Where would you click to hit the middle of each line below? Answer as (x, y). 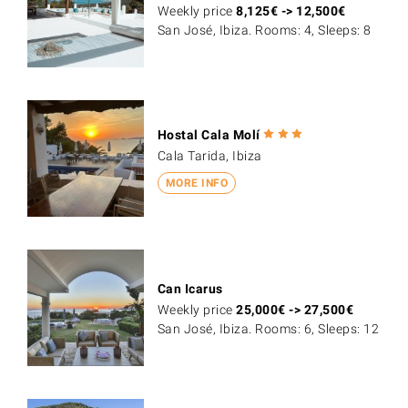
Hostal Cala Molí (209, 134)
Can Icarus (190, 288)
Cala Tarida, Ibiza (209, 155)
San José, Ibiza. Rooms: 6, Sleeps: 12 (268, 328)
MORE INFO (197, 184)
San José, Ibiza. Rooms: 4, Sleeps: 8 (264, 31)
